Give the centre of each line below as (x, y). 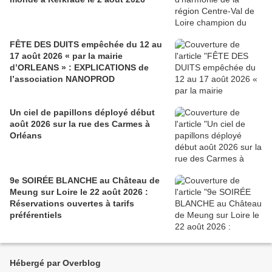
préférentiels (36, 215)
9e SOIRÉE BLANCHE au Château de (85, 181)
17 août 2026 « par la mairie (66, 56)
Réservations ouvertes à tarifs (72, 204)
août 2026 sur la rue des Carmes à (80, 124)
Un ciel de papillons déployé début (82, 113)
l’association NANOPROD (62, 79)
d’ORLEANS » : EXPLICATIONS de (39, 68)
